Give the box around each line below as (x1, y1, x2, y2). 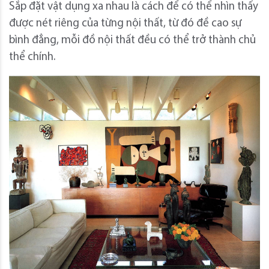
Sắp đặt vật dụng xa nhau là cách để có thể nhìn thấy (9, 1, 258, 13)
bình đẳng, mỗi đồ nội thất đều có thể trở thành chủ (9, 35, 256, 47)
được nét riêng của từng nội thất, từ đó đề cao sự (9, 18, 241, 30)
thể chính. (9, 52, 55, 64)
